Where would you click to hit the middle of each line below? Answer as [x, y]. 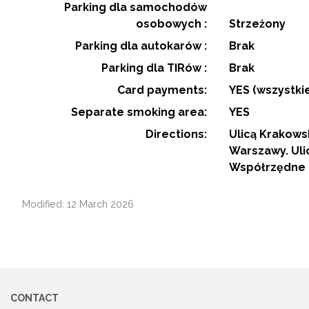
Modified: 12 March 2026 [78, 203]
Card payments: [162, 90]
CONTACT [34, 298]
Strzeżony [257, 23]
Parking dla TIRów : [154, 68]
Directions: [176, 134]
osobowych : [171, 23]
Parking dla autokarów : [141, 46]
